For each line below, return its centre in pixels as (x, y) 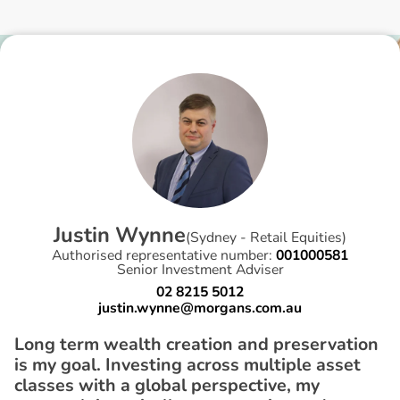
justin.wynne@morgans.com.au (200, 308)
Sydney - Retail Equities (266, 238)
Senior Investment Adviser (200, 270)
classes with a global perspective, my (167, 386)
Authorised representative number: (164, 256)
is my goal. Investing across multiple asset (187, 365)
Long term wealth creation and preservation (196, 345)
